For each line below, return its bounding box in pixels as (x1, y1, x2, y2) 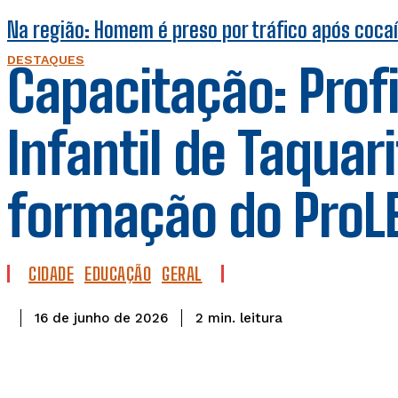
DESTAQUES (7, 52, 84, 67)
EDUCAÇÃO (84, 263, 151, 284)
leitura (240, 309, 283, 326)
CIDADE (28, 263, 74, 284)
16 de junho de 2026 (35, 310, 168, 327)
